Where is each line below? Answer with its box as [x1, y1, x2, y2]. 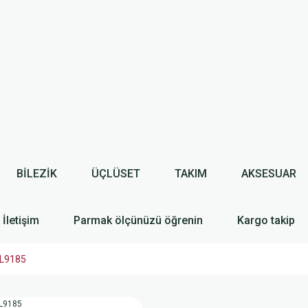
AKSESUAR [241, 166, 296, 180]
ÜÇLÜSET [91, 166, 140, 180]
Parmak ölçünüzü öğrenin [74, 213, 203, 227]
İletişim [3, 213, 39, 227]
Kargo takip [237, 213, 295, 227]
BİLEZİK [16, 166, 57, 180]
